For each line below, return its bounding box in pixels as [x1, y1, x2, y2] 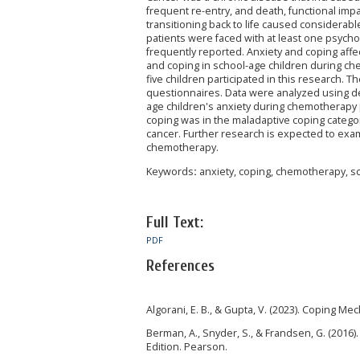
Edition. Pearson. [146, 340, 227, 354]
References [146, 257, 215, 276]
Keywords [146, 164, 194, 178]
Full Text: [146, 213, 203, 231]
